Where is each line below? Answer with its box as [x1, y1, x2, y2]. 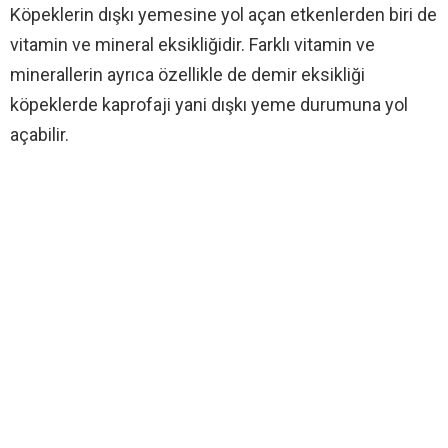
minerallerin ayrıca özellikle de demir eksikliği [10, 63, 365, 85]
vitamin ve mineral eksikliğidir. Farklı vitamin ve [10, 33, 375, 55]
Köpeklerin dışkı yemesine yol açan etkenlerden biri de [10, 3, 437, 25]
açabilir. [10, 123, 69, 145]
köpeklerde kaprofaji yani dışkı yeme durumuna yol [10, 93, 408, 115]
